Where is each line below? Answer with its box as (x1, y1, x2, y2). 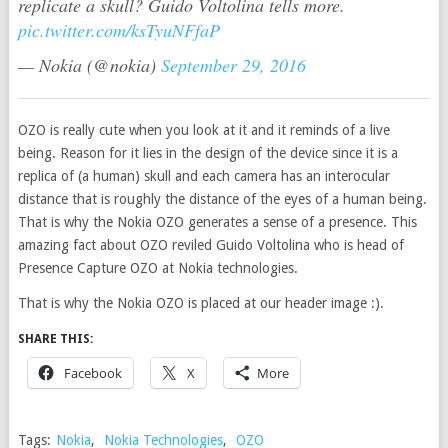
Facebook (63, 363, 122, 382)
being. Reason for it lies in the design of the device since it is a (17, 144, 398, 161)
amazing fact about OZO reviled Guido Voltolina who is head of (17, 236, 404, 253)
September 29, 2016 (160, 52, 306, 77)
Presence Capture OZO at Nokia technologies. (17, 259, 298, 276)
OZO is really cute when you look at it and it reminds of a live (17, 121, 390, 138)
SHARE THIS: (17, 331, 93, 346)
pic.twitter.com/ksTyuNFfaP (17, 17, 220, 42)
